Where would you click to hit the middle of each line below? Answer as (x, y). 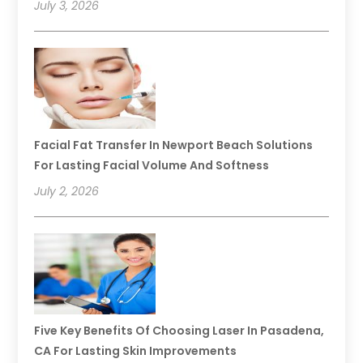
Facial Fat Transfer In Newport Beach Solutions (174, 145)
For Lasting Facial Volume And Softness (152, 166)
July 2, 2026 (67, 192)
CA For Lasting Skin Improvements (136, 351)
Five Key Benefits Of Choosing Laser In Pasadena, (179, 331)
